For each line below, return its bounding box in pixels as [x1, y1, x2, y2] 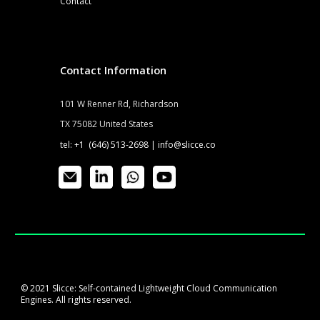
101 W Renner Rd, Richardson [60, 97, 179, 110]
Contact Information [60, 62, 167, 77]
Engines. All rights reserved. [21, 293, 134, 306]
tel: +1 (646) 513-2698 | [60, 138, 156, 151]
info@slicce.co [158, 138, 216, 151]
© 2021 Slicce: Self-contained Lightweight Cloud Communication [21, 281, 278, 294]
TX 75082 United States [60, 118, 154, 131]
